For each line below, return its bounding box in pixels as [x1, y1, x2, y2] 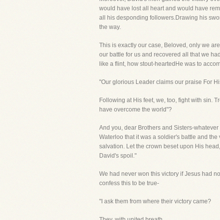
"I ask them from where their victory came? [99, 198, 211, 205]
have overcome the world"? [99, 106, 172, 113]
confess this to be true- [99, 180, 159, 187]
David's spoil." [99, 152, 137, 159]
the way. [99, 24, 121, 30]
